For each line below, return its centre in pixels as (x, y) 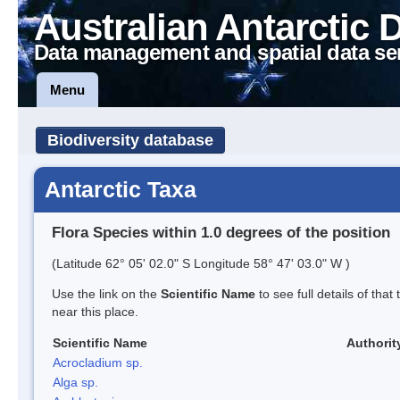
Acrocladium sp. (98, 362)
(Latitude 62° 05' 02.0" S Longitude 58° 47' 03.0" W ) (201, 263)
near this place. (95, 311)
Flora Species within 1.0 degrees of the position (221, 232)
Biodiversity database (130, 140)
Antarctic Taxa (121, 189)
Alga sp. (75, 382)
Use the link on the (106, 293)
